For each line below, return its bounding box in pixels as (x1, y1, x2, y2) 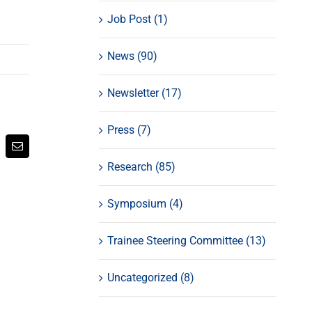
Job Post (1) (107, 12, 168, 26)
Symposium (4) (107, 196, 183, 210)
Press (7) (107, 123, 151, 136)
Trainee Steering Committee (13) (107, 233, 266, 247)
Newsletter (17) (107, 86, 182, 100)
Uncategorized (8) (107, 270, 194, 284)
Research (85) (107, 159, 175, 173)
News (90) (107, 49, 157, 63)
